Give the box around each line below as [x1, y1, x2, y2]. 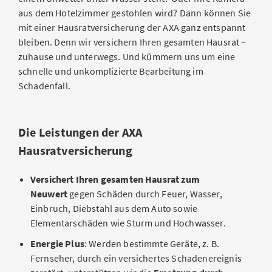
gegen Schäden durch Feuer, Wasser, [67, 188, 222, 200]
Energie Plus [30, 237, 84, 250]
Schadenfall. [18, 80, 70, 92]
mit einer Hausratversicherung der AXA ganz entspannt [18, 21, 246, 33]
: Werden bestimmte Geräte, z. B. [84, 237, 220, 250]
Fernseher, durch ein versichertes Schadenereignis [30, 252, 242, 264]
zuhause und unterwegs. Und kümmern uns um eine [18, 50, 236, 63]
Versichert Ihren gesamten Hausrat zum [30, 173, 200, 185]
